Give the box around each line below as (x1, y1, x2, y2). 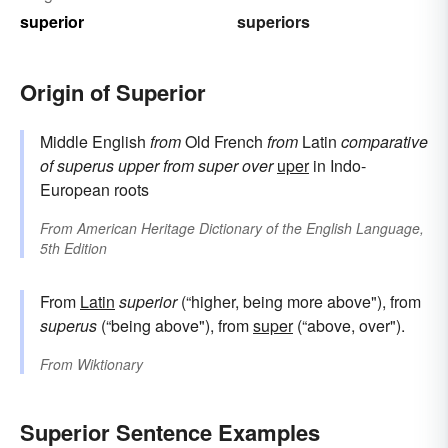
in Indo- (309, 153, 366, 177)
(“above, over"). (293, 313, 405, 337)
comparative (341, 129, 428, 153)
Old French (181, 129, 267, 153)
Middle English (40, 129, 150, 153)
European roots (40, 177, 149, 201)
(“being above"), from (97, 313, 253, 337)
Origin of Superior (20, 75, 206, 108)
